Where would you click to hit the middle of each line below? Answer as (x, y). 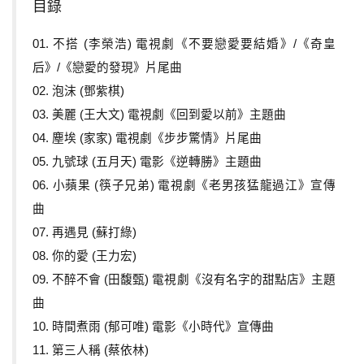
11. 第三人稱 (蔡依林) (92, 351)
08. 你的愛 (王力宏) (86, 256)
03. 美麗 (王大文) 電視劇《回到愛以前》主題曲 (161, 115)
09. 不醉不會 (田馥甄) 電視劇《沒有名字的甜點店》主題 (184, 280)
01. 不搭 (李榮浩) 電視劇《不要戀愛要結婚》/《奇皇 (184, 44)
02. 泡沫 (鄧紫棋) (80, 91)
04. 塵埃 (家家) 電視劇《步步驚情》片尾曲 (149, 139)
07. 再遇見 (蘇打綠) (86, 233)
